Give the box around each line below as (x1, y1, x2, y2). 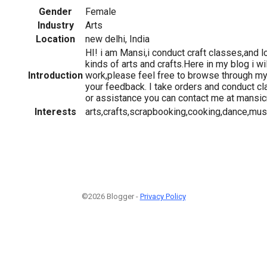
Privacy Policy (139, 192, 186, 201)
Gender (39, 5, 72, 17)
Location (36, 33, 75, 45)
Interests (35, 105, 76, 117)
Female (85, 5, 116, 17)
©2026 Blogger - (81, 192, 140, 201)
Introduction (28, 69, 83, 81)
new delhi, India (85, 33, 150, 45)
